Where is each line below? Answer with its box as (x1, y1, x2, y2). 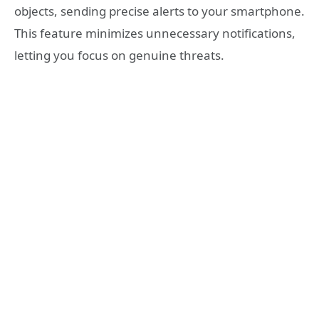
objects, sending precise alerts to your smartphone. (14, 3, 305, 20)
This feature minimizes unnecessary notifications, (14, 25, 296, 42)
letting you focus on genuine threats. (14, 47, 224, 64)
